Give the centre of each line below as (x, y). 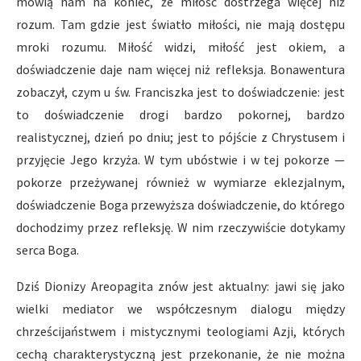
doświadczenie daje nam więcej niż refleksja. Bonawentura (180, 69)
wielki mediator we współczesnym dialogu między (180, 309)
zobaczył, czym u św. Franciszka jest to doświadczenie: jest (180, 92)
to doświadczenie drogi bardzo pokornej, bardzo (180, 114)
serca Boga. (48, 250)
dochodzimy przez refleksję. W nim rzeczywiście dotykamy (180, 227)
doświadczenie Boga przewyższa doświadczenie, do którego (180, 205)
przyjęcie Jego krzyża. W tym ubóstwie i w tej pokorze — (180, 160)
